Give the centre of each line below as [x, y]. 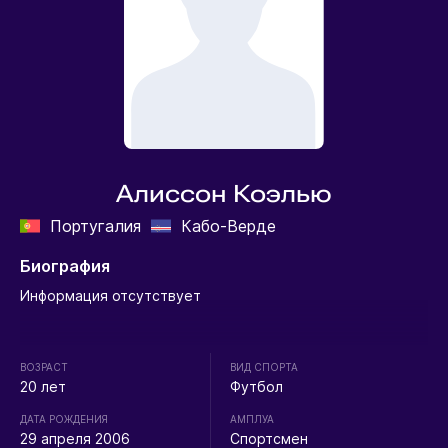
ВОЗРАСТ [43, 367]
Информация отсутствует [110, 296]
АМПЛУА [252, 419]
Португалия [95, 226]
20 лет [42, 387]
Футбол [257, 387]
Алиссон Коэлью [224, 194]
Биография [64, 266]
